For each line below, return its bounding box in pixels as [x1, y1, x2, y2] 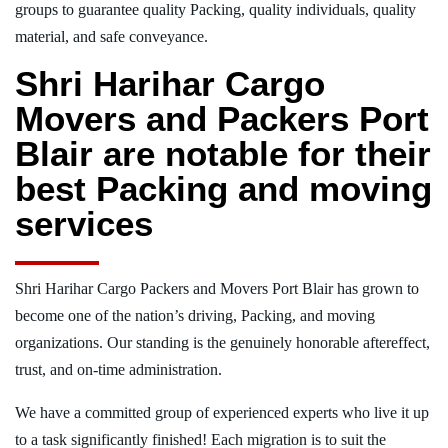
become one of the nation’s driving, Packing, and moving [15, 306, 375, 324]
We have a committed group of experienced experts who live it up [15, 403, 429, 421]
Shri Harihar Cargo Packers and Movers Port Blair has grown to [15, 279, 419, 297]
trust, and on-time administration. [15, 360, 222, 378]
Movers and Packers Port [15, 98, 429, 138]
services [15, 203, 153, 243]
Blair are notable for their [15, 133, 431, 173]
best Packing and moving [15, 168, 432, 208]
